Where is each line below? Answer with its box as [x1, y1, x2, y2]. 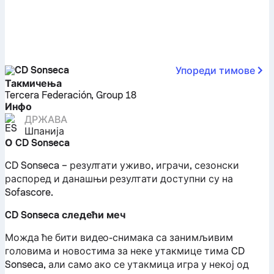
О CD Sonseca [5, 137, 70, 149]
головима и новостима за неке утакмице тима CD [5, 245, 245, 257]
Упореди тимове [175, 65, 255, 76]
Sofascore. [5, 187, 53, 198]
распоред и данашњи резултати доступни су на [5, 173, 233, 185]
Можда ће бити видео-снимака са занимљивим [5, 232, 233, 243]
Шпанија [24, 125, 64, 137]
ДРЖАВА [24, 114, 67, 125]
